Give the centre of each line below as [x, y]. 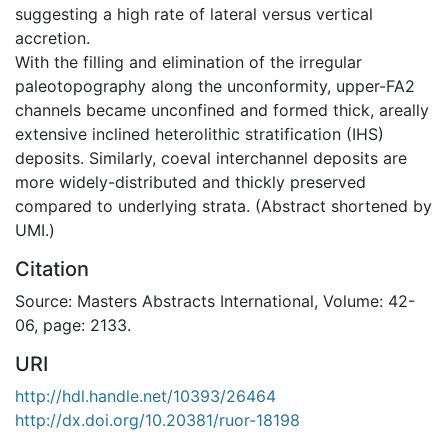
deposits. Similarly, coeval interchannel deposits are [211, 157]
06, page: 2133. [73, 324]
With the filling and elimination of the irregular [188, 61]
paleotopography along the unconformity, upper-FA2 [215, 85]
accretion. [52, 37]
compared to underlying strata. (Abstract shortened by [223, 205]
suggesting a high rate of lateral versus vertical [194, 13]
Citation [52, 268]
